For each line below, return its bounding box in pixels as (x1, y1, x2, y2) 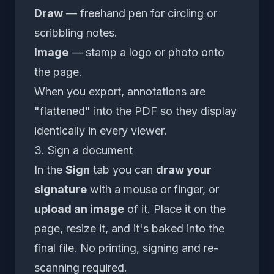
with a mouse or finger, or (87, 182, 219, 196)
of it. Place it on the (124, 202, 226, 215)
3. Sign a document (34, 143, 133, 157)
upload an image (34, 202, 124, 215)
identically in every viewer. (34, 124, 167, 137)
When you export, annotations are (34, 84, 206, 98)
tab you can (90, 163, 156, 176)
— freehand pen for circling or (63, 6, 217, 20)
